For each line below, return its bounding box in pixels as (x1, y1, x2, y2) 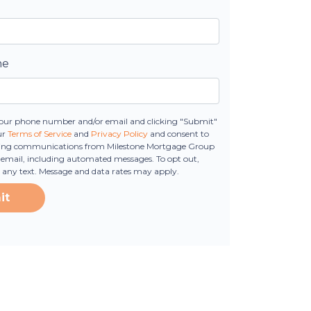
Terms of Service (8, 128, 72, 139)
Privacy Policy (91, 128, 149, 139)
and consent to (148, 128, 210, 139)
